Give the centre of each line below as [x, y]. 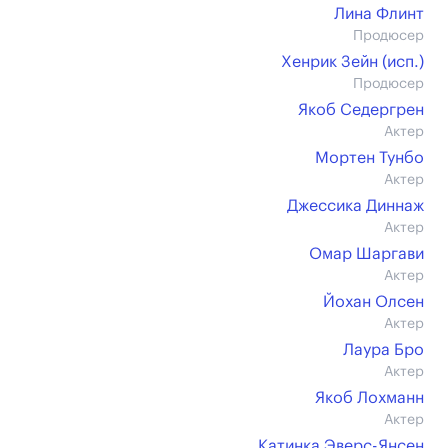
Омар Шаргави [366, 254]
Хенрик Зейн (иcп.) [352, 62]
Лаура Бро [383, 350]
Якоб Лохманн [369, 398]
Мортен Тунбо [369, 158]
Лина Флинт [379, 14]
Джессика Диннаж [355, 206]
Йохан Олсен [373, 302]
